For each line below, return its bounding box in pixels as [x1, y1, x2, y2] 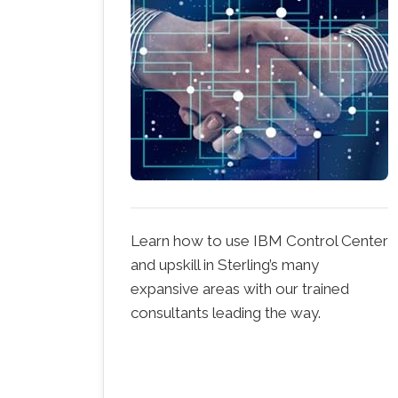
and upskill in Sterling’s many [131, 255, 319, 274]
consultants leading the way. [131, 303, 321, 322]
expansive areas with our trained [131, 279, 349, 298]
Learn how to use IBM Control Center [131, 231, 388, 250]
